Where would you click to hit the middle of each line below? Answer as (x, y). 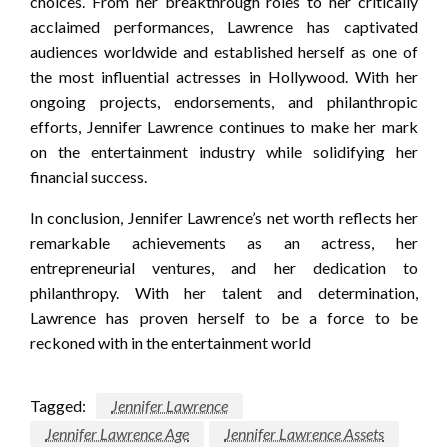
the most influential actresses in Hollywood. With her (224, 77)
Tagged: (58, 406)
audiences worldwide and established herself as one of (224, 52)
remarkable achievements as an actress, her (224, 243)
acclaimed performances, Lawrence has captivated (224, 27)
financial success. (88, 177)
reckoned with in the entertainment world (170, 343)
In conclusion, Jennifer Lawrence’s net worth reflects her (224, 218)
